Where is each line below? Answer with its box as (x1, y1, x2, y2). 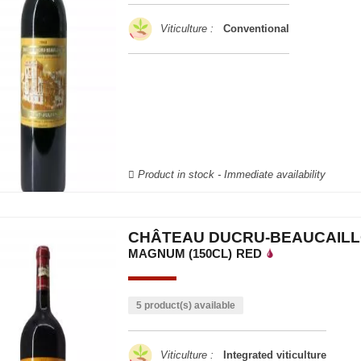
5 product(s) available (135, 300, 235, 311)
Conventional (216, 23, 289, 35)
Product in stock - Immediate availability (134, 168, 326, 180)
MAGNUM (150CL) (127, 247, 232, 260)
